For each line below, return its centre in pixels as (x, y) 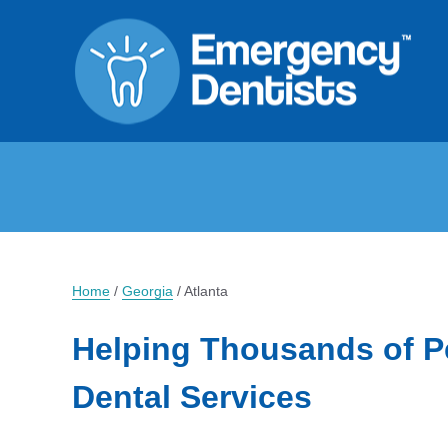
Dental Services (192, 397)
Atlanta (206, 291)
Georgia (147, 291)
